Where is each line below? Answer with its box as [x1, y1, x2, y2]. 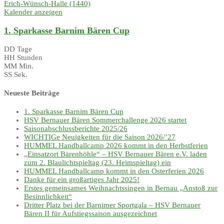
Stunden [17, 53, 42, 62]
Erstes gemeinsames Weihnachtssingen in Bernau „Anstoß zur [24, 183, 217, 192]
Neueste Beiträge [4, 88, 59, 97]
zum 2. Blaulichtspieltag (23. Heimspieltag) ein [24, 158, 171, 166]
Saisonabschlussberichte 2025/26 [24, 124, 127, 132]
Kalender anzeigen [4, 7, 62, 16]
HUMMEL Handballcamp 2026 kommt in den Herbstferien [24, 141, 208, 149]
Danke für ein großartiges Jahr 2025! [24, 175, 139, 183]
